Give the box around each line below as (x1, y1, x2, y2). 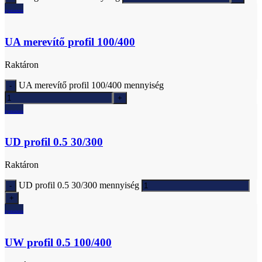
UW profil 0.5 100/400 (5, 236, 112, 249)
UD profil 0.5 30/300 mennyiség (19, 180, 139, 191)
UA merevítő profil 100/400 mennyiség (19, 80, 164, 90)
